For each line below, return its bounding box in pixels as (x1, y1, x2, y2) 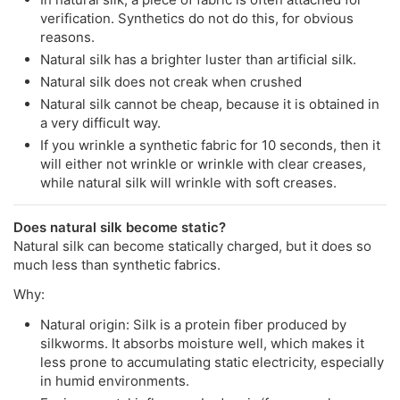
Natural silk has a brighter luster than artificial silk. (40, 50, 356, 68)
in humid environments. (40, 371, 189, 389)
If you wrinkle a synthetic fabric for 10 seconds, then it (40, 136, 380, 154)
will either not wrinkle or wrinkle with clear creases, (40, 154, 366, 172)
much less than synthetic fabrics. (13, 255, 221, 273)
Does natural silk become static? (13, 218, 226, 236)
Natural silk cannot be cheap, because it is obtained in (40, 95, 379, 112)
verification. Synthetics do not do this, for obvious (40, 9, 354, 27)
